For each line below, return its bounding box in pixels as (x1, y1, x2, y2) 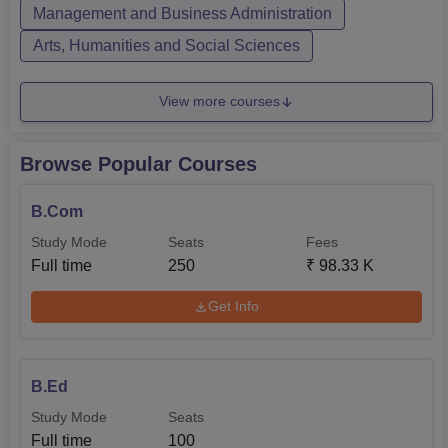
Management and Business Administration (33, 4, 332, 22)
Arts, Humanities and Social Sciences (33, 36, 300, 54)
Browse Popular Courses (20, 152, 257, 175)
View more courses (159, 93, 280, 110)
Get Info (208, 298, 259, 315)
